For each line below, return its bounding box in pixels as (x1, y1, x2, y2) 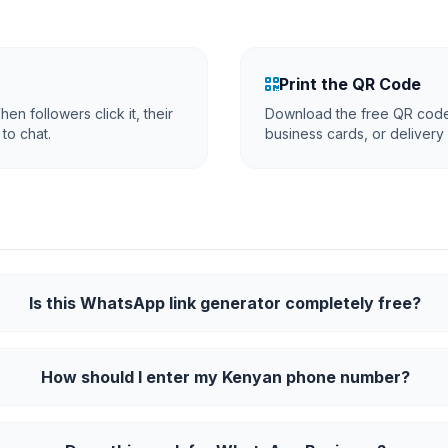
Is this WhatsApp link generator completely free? (29, 293, 422, 313)
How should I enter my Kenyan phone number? (40, 367, 410, 387)
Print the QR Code (279, 74, 421, 94)
